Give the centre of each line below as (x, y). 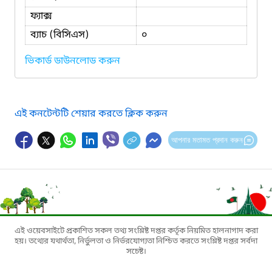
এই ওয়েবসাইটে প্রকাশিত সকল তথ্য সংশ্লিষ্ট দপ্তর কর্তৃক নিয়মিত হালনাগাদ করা (136, 231)
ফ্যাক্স (41, 16)
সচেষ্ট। (136, 251)
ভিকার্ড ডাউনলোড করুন (73, 61)
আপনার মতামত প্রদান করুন (207, 140)
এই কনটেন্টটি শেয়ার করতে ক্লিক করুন (91, 114)
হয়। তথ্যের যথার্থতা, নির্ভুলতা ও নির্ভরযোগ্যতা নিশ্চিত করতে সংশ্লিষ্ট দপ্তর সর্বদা (136, 241)
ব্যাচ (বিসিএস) (60, 35)
